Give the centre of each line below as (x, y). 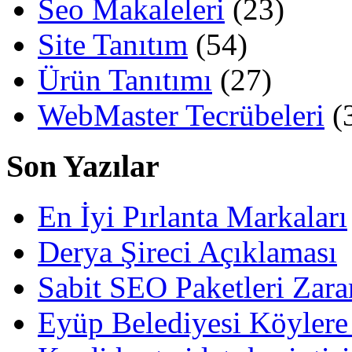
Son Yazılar (83, 166)
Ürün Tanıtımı (125, 80)
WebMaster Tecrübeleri (181, 115)
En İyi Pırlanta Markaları (192, 217)
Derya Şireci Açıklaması (187, 252)
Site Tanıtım (113, 44)
